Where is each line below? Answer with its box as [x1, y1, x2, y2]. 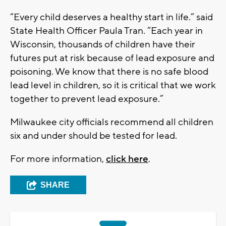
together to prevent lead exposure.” [10, 93, 163, 105]
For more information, [10, 153, 106, 165]
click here [106, 153, 148, 165]
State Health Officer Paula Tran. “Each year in [10, 25, 203, 37]
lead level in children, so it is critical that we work [10, 79, 216, 92]
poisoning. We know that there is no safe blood [10, 66, 208, 78]
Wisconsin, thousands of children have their [10, 38, 195, 51]
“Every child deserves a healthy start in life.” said [10, 11, 213, 24]
